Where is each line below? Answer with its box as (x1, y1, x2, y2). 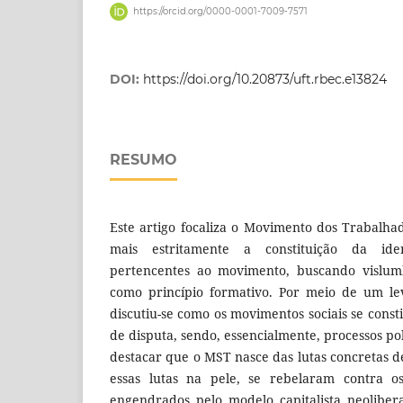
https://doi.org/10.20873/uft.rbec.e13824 (143, 71, 387, 88)
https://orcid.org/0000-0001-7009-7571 (132, 5, 308, 18)
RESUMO (110, 151, 177, 169)
